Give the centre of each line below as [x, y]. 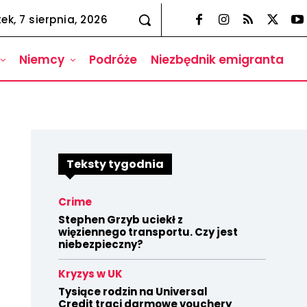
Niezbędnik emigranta [217, 60]
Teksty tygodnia [115, 164]
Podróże [113, 60]
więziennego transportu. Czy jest [148, 232]
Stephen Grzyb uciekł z [120, 220]
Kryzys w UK [90, 274]
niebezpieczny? [100, 244]
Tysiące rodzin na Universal [133, 292]
